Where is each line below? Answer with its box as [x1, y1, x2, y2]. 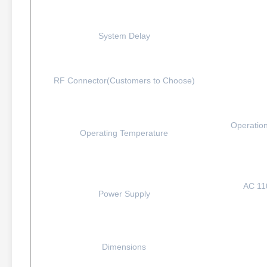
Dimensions [102, 242, 146, 252]
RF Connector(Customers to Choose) [53, 76, 195, 85]
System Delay [98, 31, 150, 41]
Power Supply [98, 189, 150, 198]
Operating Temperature [80, 128, 168, 138]
